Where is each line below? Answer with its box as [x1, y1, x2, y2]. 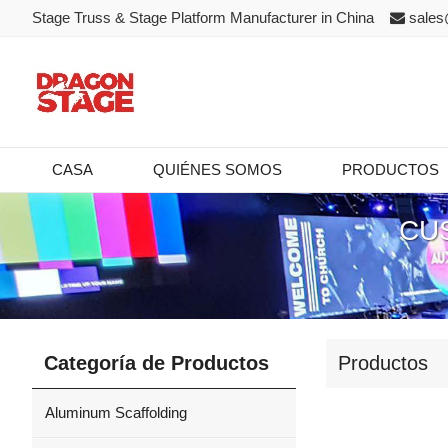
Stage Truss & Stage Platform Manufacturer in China [32, 9, 386, 26]
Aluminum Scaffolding [45, 404, 187, 421]
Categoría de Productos [44, 352, 269, 374]
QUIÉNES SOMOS [153, 161, 282, 178]
